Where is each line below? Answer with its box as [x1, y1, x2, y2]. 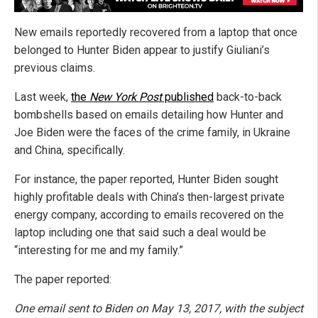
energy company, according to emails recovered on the [14, 208, 284, 222]
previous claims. [14, 61, 95, 75]
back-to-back [214, 90, 282, 104]
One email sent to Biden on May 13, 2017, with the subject [14, 302, 303, 316]
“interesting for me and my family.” [14, 243, 183, 258]
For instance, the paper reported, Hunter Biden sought [14, 172, 278, 187]
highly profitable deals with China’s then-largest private [14, 190, 285, 204]
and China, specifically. [14, 143, 125, 158]
